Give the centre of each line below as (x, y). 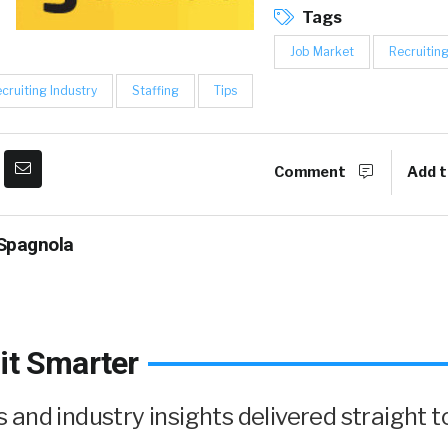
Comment (311, 172)
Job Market (322, 52)
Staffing (155, 91)
